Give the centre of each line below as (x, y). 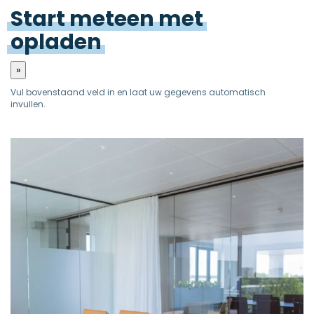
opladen (56, 42)
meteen (112, 19)
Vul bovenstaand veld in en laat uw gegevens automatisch (138, 92)
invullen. (28, 104)
